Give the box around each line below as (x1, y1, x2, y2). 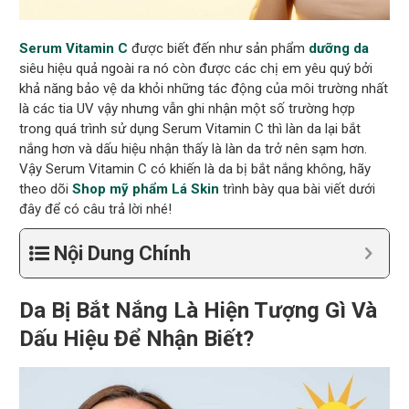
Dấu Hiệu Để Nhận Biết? (19, 326, 255, 352)
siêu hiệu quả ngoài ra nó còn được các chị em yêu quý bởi (19, 60, 373, 78)
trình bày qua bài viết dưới (223, 181, 376, 198)
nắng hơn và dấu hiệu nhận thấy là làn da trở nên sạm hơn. (19, 141, 368, 158)
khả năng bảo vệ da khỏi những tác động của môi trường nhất (19, 80, 389, 98)
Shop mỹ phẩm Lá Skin (72, 181, 224, 198)
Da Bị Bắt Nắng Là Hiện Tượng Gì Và (19, 298, 378, 324)
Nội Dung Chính (54, 242, 192, 266)
